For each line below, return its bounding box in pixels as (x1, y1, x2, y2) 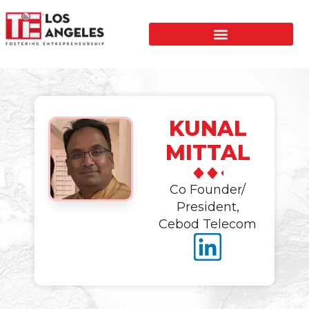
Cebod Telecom (159, 217, 257, 232)
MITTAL (165, 140, 250, 166)
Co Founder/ (170, 182, 246, 197)
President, (176, 199, 239, 215)
